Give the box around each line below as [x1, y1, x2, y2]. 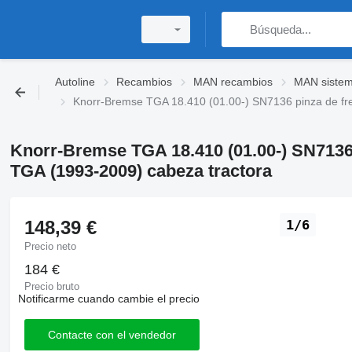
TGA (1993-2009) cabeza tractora [9, 161, 272, 181]
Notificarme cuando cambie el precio [17, 292, 200, 305]
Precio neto [24, 240, 76, 252]
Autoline [55, 75, 95, 88]
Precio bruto [24, 280, 79, 292]
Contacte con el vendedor [47, 328, 176, 341]
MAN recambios [193, 75, 273, 88]
